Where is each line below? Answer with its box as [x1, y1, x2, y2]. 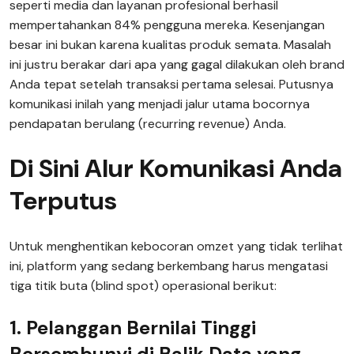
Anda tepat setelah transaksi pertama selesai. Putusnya [9, 76, 333, 92]
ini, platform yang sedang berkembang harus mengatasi [9, 258, 328, 274]
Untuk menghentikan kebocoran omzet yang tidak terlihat [9, 238, 343, 254]
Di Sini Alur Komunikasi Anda [9, 152, 342, 185]
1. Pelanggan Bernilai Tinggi [9, 315, 256, 340]
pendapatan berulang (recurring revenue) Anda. [9, 115, 286, 132]
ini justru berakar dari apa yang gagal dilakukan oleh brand [9, 56, 345, 73]
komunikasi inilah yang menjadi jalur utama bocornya [9, 96, 310, 112]
